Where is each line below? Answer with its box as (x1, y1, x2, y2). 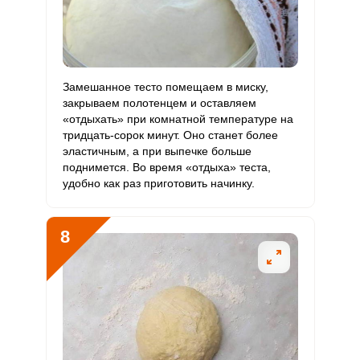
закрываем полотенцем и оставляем (62, 96, 256, 109)
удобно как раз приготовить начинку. (62, 177, 255, 190)
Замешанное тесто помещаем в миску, (62, 80, 268, 93)
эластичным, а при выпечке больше (62, 145, 252, 157)
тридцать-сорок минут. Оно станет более (62, 129, 278, 141)
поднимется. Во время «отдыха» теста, (62, 161, 271, 174)
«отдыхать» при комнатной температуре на (62, 112, 293, 125)
